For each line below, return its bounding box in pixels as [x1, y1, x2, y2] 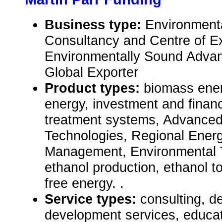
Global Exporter [45, 64, 138, 80]
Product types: [45, 80, 144, 96]
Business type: [45, 17, 145, 33]
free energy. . [45, 175, 124, 191]
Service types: [45, 191, 140, 207]
